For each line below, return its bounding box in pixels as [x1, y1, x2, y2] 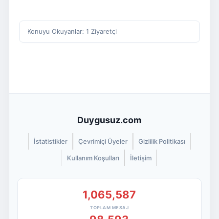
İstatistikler [33, 137, 67, 145]
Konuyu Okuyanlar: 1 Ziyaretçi [27, 27, 117, 35]
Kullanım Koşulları [67, 154, 120, 162]
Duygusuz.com [77, 115, 142, 125]
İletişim [130, 154, 152, 162]
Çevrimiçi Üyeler [78, 137, 128, 145]
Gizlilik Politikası [138, 137, 185, 145]
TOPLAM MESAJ [90, 205, 129, 210]
